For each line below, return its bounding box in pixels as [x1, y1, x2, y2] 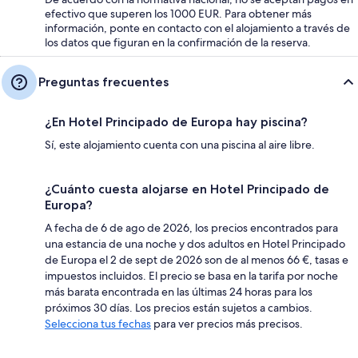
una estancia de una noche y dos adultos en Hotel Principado [45, 237, 345, 252]
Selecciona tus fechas [45, 316, 151, 332]
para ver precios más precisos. [151, 316, 303, 332]
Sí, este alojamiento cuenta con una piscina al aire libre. [45, 137, 315, 153]
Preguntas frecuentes [38, 74, 169, 90]
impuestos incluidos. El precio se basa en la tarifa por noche [45, 268, 338, 284]
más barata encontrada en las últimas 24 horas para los [45, 284, 312, 300]
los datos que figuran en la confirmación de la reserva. [45, 35, 311, 50]
